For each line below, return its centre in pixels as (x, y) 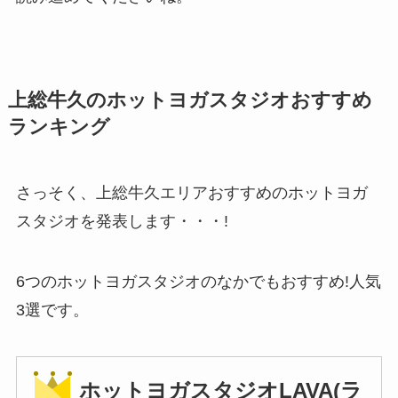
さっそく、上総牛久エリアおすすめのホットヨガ (191, 193)
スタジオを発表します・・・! (122, 222)
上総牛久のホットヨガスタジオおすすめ (190, 101)
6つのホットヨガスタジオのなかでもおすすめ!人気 (198, 282)
